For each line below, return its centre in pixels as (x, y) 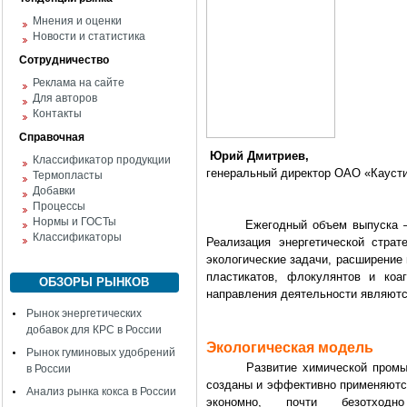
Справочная (52, 137)
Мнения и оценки (77, 21)
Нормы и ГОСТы (74, 222)
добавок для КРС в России (94, 330)
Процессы (59, 206)
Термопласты (68, 175)
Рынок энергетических (84, 313)
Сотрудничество (64, 60)
